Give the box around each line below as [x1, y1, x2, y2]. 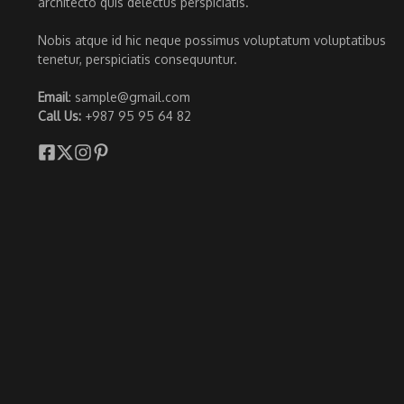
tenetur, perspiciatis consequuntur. [38, 50, 237, 67]
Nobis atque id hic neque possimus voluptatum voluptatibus [38, 32, 386, 48]
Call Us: [38, 107, 85, 124]
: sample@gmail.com [69, 88, 190, 105]
